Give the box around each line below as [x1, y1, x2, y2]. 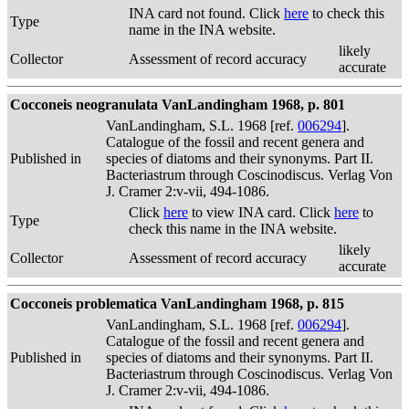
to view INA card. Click [188, 204, 334, 220]
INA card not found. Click [129, 5, 284, 21]
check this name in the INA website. [129, 221, 337, 236]
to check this [309, 5, 384, 21]
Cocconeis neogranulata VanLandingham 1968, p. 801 [10, 97, 345, 112]
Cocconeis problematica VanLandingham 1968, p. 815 [10, 296, 344, 311]
